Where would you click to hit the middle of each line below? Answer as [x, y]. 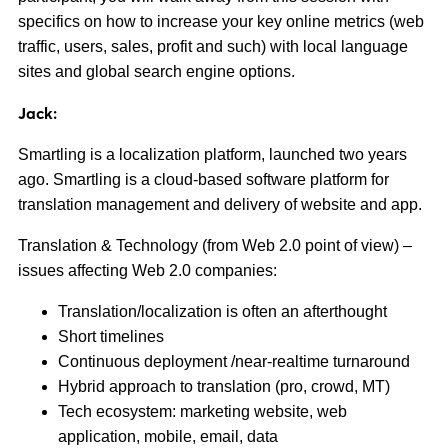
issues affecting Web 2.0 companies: [147, 270]
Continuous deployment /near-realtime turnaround [234, 361]
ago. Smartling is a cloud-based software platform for [203, 179]
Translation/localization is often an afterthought [222, 311]
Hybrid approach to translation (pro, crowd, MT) [224, 386]
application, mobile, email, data [168, 436]
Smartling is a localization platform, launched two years [212, 154]
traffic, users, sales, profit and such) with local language [213, 46]
